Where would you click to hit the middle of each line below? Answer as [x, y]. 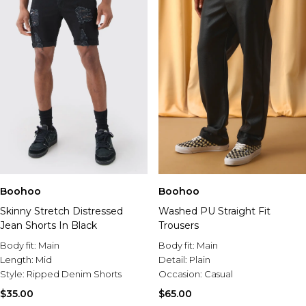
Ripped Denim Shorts [74, 274]
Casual [219, 274]
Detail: [174, 260]
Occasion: [181, 274]
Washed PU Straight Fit [214, 211]
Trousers [179, 225]
